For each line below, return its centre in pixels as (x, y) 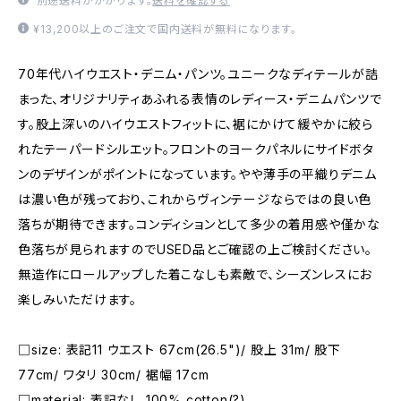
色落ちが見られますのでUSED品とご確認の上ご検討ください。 (195, 249)
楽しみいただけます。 (77, 299)
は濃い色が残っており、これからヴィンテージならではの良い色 (195, 199)
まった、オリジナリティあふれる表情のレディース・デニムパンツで (200, 99)
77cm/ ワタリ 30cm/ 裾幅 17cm (114, 375)
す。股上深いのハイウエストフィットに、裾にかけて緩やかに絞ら (196, 124)
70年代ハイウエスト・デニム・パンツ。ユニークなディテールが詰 (198, 74)
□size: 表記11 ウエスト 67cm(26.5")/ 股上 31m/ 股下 (179, 350)
